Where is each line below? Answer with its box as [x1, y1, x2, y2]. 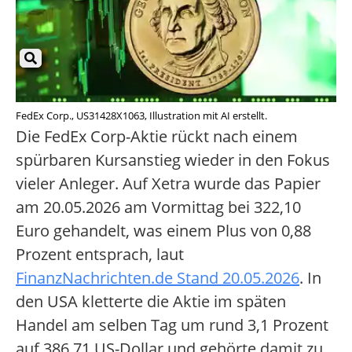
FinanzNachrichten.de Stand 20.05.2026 [16, 267, 299, 289]
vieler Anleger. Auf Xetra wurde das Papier [16, 173, 321, 195]
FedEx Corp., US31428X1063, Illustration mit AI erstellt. [16, 108, 267, 123]
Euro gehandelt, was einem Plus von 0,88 [16, 220, 311, 242]
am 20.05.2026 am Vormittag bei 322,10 [16, 196, 301, 218]
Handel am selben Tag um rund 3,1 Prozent [16, 314, 328, 336]
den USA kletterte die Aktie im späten [16, 291, 286, 313]
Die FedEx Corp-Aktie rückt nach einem [16, 126, 298, 148]
